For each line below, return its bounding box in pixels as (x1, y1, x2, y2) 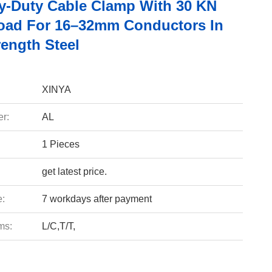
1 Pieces (41, 139, 80, 149)
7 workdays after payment (41, 194, 152, 204)
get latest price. (41, 166, 107, 177)
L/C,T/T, (41, 221, 75, 231)
